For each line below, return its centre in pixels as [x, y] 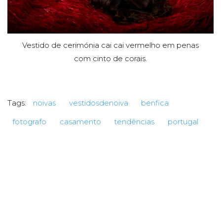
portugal [183, 122]
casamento [80, 122]
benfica [155, 103]
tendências [134, 122]
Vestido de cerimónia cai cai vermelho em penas [110, 45]
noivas [44, 103]
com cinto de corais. [110, 59]
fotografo [29, 122]
